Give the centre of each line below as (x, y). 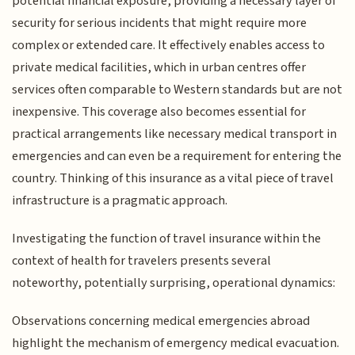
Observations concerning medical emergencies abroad (161, 321)
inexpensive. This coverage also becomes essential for (159, 111)
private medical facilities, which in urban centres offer (159, 67)
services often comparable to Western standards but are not (177, 89)
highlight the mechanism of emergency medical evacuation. (176, 344)
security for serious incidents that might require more (160, 23)
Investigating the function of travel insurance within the (167, 238)
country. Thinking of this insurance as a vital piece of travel (173, 178)
